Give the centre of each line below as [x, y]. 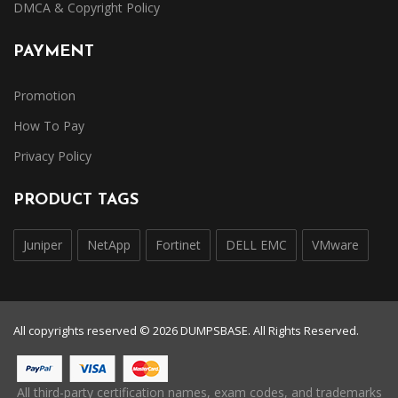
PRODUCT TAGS [76, 200]
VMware [335, 245]
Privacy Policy [52, 156]
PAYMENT [54, 52]
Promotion [44, 96]
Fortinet [178, 245]
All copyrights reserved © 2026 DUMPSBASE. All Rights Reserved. [186, 330]
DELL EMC [256, 245]
